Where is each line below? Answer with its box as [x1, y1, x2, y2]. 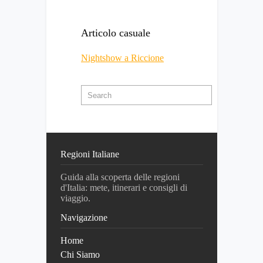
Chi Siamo [60, 249, 100, 260]
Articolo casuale [81, 27, 150, 39]
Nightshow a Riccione [81, 53, 164, 63]
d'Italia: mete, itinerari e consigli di [60, 183, 187, 193]
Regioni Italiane [60, 149, 119, 160]
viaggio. [60, 193, 90, 204]
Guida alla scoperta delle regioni [60, 172, 180, 183]
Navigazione [60, 213, 107, 223]
